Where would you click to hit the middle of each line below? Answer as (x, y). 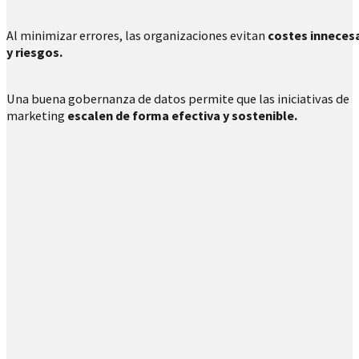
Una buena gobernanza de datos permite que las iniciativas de (178, 99)
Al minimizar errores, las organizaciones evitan (137, 35)
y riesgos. (34, 52)
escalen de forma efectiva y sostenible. (182, 116)
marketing (37, 116)
